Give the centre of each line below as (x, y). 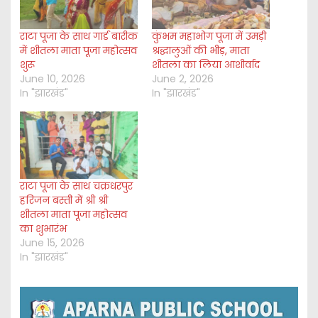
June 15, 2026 (52, 242)
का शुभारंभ (43, 228)
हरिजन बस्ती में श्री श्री (64, 200)
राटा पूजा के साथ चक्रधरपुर (76, 186)
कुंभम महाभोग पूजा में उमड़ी (209, 36)
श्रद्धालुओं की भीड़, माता (201, 50)
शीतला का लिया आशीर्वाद (206, 64)
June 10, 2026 (52, 78)
